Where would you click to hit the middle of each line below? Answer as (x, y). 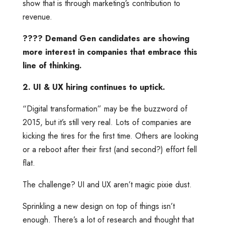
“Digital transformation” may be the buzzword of (105, 108)
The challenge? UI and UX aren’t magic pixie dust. (107, 184)
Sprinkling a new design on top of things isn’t (98, 206)
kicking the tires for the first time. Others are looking (110, 136)
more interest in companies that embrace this (110, 52)
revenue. (38, 17)
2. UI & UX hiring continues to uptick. (94, 87)
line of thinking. (52, 65)
